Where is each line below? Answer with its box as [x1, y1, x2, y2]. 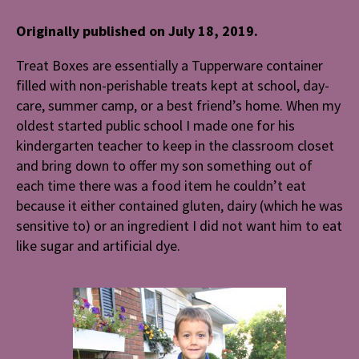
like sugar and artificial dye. [16, 236, 180, 256]
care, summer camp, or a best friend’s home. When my [16, 96, 341, 115]
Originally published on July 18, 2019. [16, 22, 258, 41]
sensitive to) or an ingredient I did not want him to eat [16, 216, 342, 236]
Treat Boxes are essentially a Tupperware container [16, 56, 323, 75]
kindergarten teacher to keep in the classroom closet [16, 136, 334, 155]
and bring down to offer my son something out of [16, 156, 313, 175]
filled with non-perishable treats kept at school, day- [16, 76, 329, 95]
